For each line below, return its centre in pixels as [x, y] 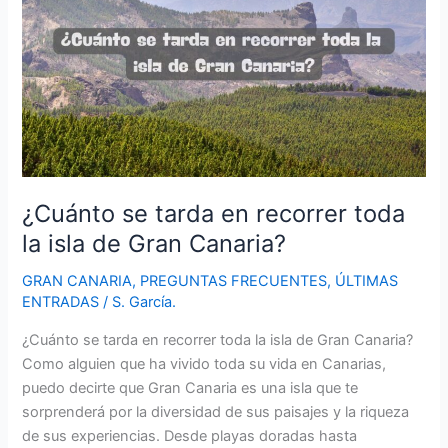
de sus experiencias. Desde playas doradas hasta [190, 435]
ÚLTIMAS [367, 281]
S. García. [144, 302]
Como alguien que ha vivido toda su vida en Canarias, [204, 363]
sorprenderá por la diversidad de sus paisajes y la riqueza [216, 411]
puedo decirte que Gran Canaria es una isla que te [190, 387]
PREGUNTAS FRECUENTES [234, 281]
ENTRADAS [61, 302]
